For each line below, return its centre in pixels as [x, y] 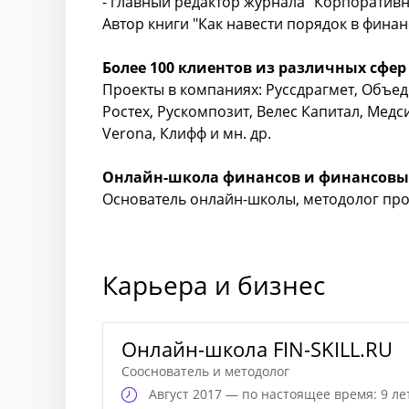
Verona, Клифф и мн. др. [187, 133]
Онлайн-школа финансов [203, 177]
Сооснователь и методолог [205, 371]
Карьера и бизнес [214, 285]
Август [171, 394]
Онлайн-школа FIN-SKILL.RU [257, 349]
